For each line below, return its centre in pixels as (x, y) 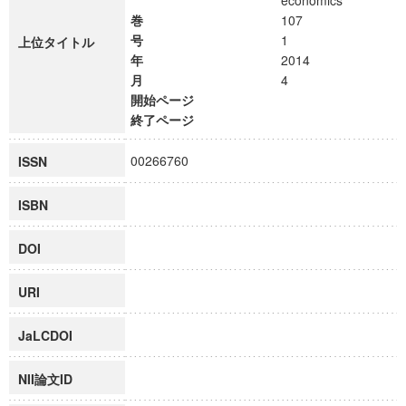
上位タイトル (56, 42)
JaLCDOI (45, 335)
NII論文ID (45, 379)
